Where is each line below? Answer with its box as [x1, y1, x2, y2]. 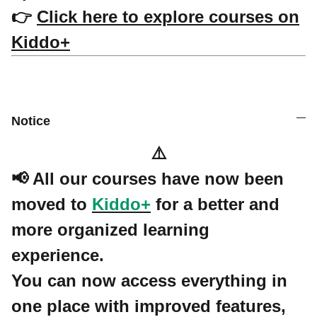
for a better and [151, 195, 279, 214]
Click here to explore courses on [37, 7, 299, 26]
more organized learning [11, 220, 209, 239]
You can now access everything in [11, 271, 287, 290]
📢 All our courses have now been [11, 169, 284, 188]
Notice [11, 114, 50, 128]
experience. [11, 246, 104, 265]
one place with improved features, [11, 296, 286, 316]
